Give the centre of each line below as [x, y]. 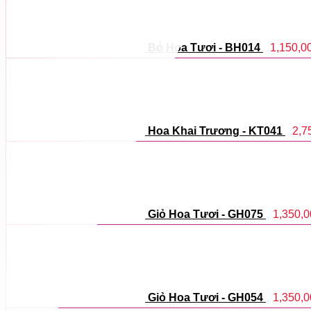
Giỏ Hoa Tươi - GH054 [205, 297]
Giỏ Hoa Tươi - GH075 [205, 214]
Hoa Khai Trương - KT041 [215, 131]
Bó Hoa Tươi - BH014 [204, 47]
